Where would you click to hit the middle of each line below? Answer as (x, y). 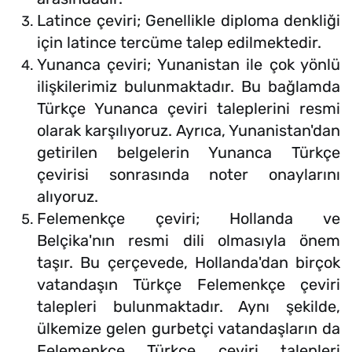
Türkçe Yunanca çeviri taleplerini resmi (189, 109)
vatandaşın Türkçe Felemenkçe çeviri (189, 285)
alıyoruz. (68, 197)
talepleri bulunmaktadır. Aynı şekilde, (189, 307)
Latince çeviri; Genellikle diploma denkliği (189, 21)
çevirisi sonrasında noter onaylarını (189, 175)
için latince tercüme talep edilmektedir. (179, 43)
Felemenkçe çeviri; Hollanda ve (189, 219)
